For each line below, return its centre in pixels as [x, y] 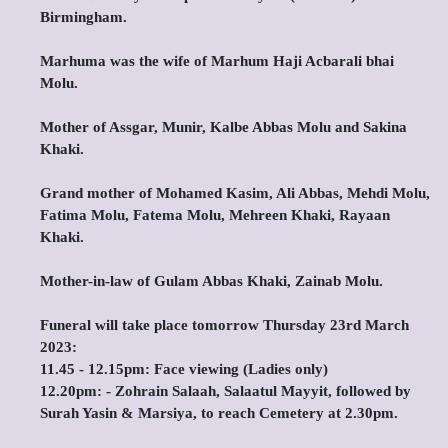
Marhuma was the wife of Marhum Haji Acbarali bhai [217, 61]
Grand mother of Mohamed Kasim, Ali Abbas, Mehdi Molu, [235, 193]
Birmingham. [83, 17]
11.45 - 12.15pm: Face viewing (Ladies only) [184, 369]
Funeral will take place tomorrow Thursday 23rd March [224, 325]
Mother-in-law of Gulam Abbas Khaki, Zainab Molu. [211, 281]
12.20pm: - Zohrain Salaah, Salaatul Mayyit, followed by [225, 391]
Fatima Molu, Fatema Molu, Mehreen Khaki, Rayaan [215, 215]
